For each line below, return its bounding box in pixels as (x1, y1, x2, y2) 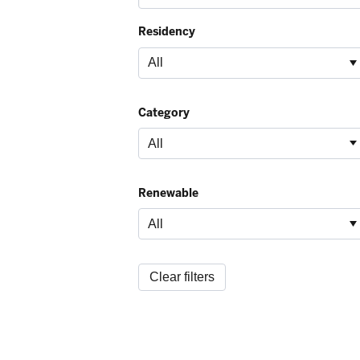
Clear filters (149, 270, 215, 284)
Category (138, 104, 190, 120)
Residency (138, 24, 195, 39)
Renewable (138, 185, 198, 200)
